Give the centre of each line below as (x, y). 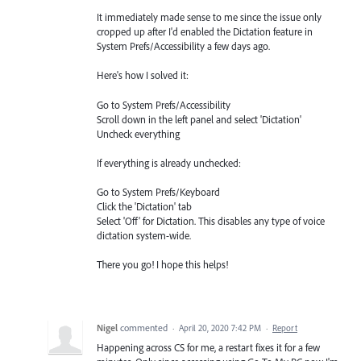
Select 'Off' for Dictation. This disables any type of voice (211, 220)
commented (145, 328)
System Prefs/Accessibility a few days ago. (183, 46)
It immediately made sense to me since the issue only (209, 17)
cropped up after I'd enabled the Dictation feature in (205, 32)
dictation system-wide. (144, 235)
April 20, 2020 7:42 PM (220, 328)
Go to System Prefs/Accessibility (164, 104)
